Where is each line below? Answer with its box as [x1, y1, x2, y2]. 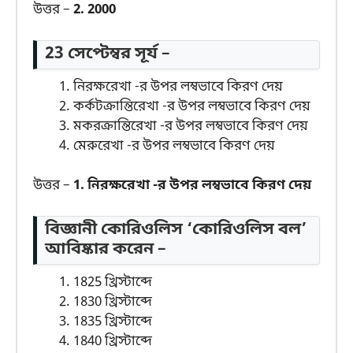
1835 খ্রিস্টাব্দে [73, 312, 152, 331]
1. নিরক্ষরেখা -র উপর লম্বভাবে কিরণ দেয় [73, 176, 311, 195]
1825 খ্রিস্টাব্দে [73, 273, 152, 292]
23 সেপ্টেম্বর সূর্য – [45, 43, 170, 65]
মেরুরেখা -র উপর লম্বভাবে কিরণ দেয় [73, 136, 275, 155]
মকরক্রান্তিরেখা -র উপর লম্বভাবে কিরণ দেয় [73, 117, 308, 136]
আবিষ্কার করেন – [45, 238, 166, 261]
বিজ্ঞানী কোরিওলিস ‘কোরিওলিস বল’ [45, 218, 307, 241]
